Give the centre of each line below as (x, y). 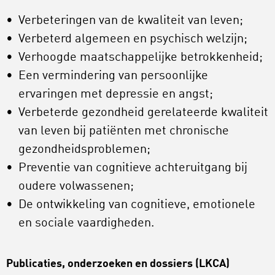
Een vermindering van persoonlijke (113, 76)
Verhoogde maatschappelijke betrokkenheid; (141, 58)
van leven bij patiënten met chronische (124, 132)
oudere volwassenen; (76, 187)
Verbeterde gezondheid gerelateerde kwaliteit (143, 113)
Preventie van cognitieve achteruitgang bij (133, 168)
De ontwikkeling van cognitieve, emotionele (137, 205)
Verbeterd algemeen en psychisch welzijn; (133, 40)
